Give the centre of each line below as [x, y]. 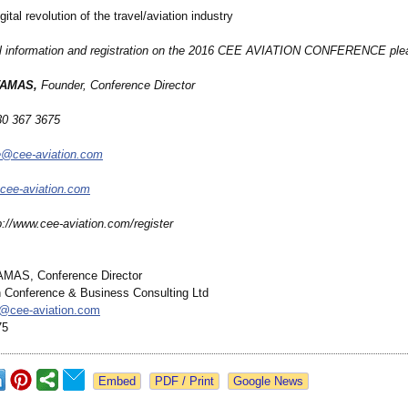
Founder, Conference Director [118, 86]
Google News [268, 382]
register [153, 224]
